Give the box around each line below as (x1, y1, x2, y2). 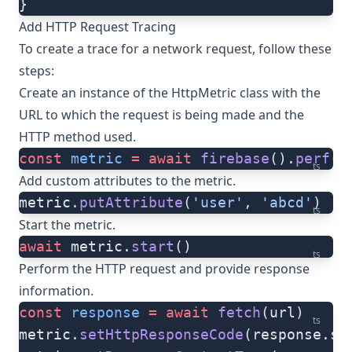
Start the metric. (19, 216, 115, 234)
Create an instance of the (19, 84, 171, 102)
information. (19, 282, 93, 300)
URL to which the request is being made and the (19, 106, 304, 124)
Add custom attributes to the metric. (19, 172, 236, 190)
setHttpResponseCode (79, 326, 244, 343)
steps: (19, 62, 54, 80)
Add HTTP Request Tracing (19, 18, 176, 36)
